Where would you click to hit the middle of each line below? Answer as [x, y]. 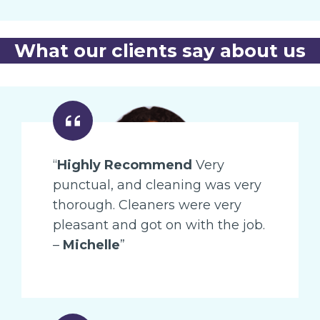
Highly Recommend [125, 165]
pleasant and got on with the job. [159, 225]
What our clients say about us [160, 50]
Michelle [91, 245]
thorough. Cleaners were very [147, 205]
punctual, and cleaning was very [157, 185]
